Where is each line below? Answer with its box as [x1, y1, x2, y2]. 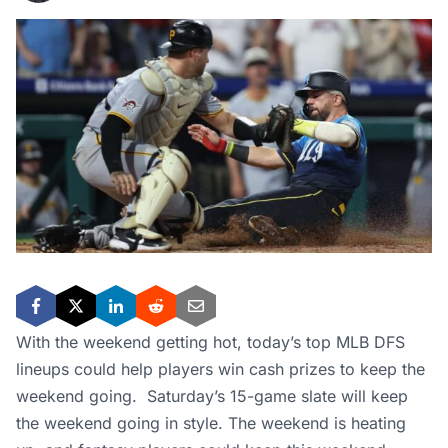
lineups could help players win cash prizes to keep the [16, 359, 425, 379]
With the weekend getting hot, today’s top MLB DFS [16, 332, 405, 352]
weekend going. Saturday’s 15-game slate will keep [16, 386, 408, 406]
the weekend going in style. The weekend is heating [16, 413, 406, 433]
